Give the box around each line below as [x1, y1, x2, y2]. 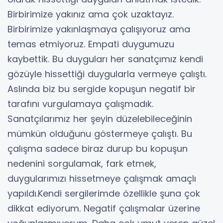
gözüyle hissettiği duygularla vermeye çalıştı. [7, 68, 207, 81]
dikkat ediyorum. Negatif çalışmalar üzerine [7, 202, 200, 215]
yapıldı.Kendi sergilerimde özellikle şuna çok [7, 187, 200, 200]
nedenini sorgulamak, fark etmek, [7, 157, 156, 170]
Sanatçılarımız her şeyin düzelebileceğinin [7, 112, 192, 125]
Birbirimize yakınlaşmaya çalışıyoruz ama [7, 23, 190, 36]
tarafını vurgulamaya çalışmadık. [7, 98, 153, 111]
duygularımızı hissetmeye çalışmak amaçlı [7, 172, 196, 185]
